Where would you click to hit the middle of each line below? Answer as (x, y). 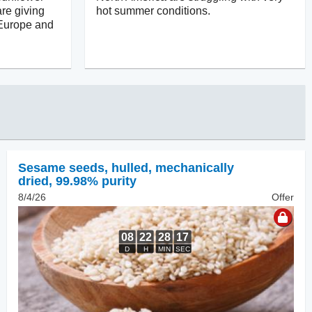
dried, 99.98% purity (77, 181)
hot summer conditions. (153, 10)
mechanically (195, 167)
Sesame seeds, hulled (83, 167)
